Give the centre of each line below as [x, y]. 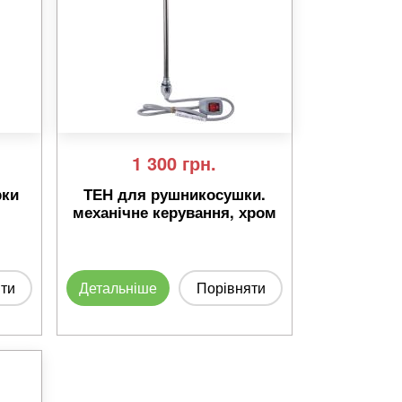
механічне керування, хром [174, 212]
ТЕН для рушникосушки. [174, 194]
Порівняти [231, 288]
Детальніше [118, 288]
